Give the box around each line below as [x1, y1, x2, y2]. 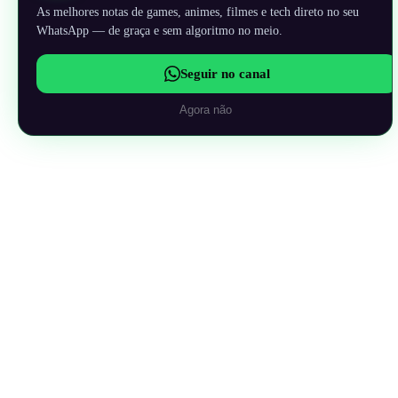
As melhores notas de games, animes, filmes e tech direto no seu [36, 4, 359, 19]
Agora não [179, 102, 232, 116]
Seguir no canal [179, 65, 270, 81]
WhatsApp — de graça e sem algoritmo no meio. [36, 22, 283, 37]
